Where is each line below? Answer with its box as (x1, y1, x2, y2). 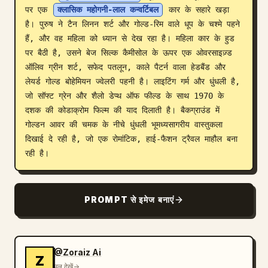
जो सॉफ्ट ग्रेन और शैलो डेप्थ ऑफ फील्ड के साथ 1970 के (25, 91, 224, 100)
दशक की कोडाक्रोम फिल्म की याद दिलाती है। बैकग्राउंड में (25, 105, 220, 115)
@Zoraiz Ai (54, 247, 101, 257)
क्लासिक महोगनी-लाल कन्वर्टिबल (57, 5, 159, 14)
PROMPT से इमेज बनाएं (84, 194, 174, 205)
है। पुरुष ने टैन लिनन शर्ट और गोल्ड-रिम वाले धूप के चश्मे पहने (25, 19, 240, 29)
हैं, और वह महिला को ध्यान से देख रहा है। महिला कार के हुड (25, 33, 234, 43)
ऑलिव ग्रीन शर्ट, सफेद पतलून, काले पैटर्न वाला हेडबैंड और (25, 62, 226, 72)
